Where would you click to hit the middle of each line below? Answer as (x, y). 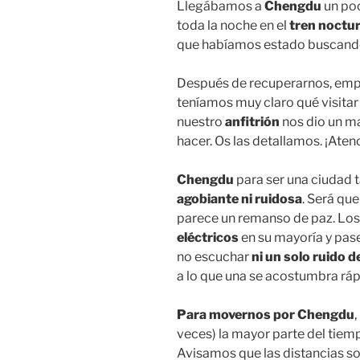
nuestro (201, 121)
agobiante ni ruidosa (239, 198)
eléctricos (208, 237)
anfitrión (254, 121)
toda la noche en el (233, 25)
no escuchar (213, 256)
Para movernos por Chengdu (266, 314)
